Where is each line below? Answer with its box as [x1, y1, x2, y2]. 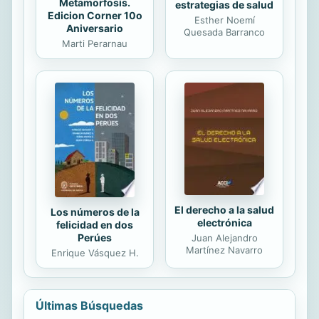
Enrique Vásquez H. [51, 246, 139, 258]
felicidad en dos [56, 218, 133, 231]
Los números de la [50, 205, 140, 218]
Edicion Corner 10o [47, 9, 142, 21]
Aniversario [66, 21, 123, 34]
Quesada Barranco [184, 26, 265, 38]
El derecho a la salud [174, 204, 274, 216]
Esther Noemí [194, 14, 255, 26]
